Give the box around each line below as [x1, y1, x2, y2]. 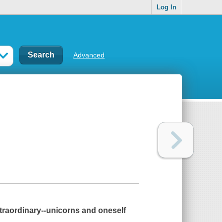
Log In [156, 3, 176, 11]
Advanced [73, 51, 105, 59]
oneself [98, 206, 126, 215]
